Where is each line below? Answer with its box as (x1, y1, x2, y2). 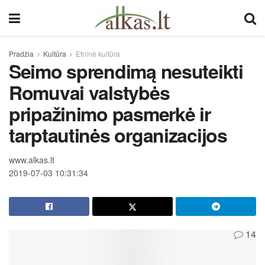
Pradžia (9, 49, 34, 59)
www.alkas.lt (9, 153, 54, 166)
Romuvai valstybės (9, 79, 170, 106)
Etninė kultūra (76, 49, 120, 59)
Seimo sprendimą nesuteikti (9, 57, 243, 85)
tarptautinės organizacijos (9, 121, 227, 148)
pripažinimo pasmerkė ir (9, 100, 211, 127)
